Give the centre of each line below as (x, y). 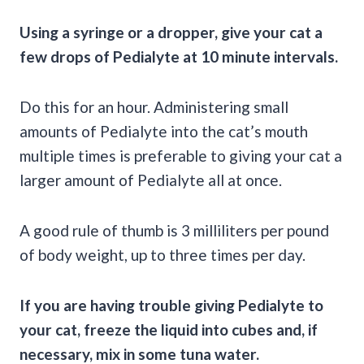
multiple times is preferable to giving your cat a (181, 155)
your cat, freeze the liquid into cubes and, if (169, 329)
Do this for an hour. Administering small (154, 106)
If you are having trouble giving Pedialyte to (171, 305)
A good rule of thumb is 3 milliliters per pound (174, 230)
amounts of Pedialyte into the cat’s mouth (164, 131)
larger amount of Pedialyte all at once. (151, 180)
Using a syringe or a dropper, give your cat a (171, 32)
